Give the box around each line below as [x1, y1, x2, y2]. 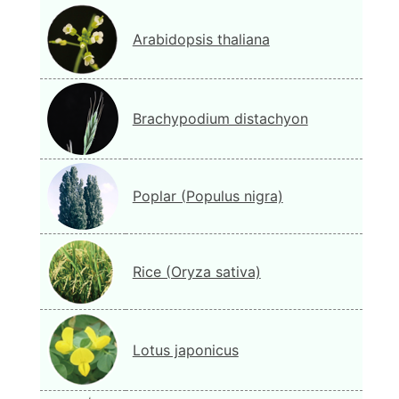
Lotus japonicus [132, 340, 239, 359]
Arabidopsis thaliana [132, 29, 270, 48]
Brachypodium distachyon [132, 109, 308, 127]
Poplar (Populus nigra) [132, 186, 283, 205]
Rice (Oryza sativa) [132, 262, 261, 281]
